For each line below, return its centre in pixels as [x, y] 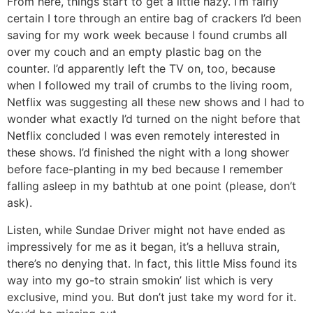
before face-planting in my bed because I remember [145, 169]
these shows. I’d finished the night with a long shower [148, 153]
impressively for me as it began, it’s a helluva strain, [143, 246]
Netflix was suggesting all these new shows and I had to [156, 102]
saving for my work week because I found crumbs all [147, 35]
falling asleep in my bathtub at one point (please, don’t [152, 186]
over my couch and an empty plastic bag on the [134, 52]
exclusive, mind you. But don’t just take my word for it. [152, 297]
